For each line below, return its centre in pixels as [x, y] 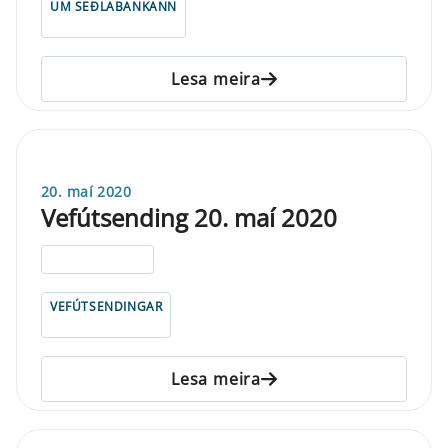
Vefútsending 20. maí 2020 [189, 217]
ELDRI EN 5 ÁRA [98, 259]
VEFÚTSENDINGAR [106, 306]
